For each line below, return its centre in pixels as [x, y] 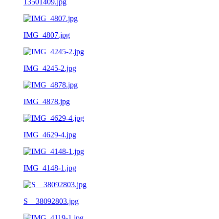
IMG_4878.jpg [47, 101]
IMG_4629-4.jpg [50, 134]
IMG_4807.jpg [47, 35]
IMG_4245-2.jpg [50, 68]
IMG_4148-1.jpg [50, 168]
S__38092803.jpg [51, 201]
